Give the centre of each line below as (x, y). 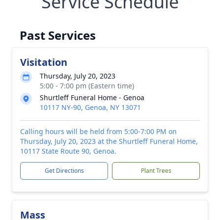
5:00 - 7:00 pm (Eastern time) (87, 86)
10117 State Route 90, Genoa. (68, 151)
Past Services (58, 35)
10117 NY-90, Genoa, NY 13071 (90, 107)
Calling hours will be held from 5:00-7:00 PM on (98, 131)
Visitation (44, 62)
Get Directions (64, 171)
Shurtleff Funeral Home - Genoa (92, 97)
